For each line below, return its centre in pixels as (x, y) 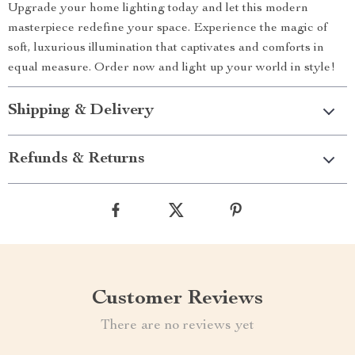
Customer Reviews (177, 299)
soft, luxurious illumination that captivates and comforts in (166, 48)
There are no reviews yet (177, 326)
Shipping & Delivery (81, 111)
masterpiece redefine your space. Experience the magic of (168, 29)
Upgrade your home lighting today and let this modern (158, 9)
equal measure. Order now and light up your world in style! (172, 68)
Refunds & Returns (76, 159)
